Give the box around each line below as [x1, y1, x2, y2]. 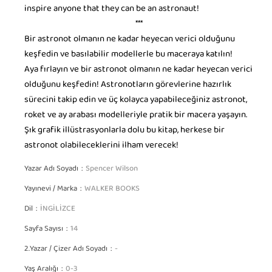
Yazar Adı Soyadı [24, 161, 78, 180]
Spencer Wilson [86, 161, 138, 180]
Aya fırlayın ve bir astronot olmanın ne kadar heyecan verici [24, 60, 253, 82]
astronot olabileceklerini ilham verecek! [24, 136, 178, 158]
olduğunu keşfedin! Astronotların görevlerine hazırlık [24, 75, 231, 97]
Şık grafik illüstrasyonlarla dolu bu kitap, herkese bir [24, 121, 225, 143]
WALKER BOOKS [84, 181, 140, 200]
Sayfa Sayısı [24, 221, 63, 240]
